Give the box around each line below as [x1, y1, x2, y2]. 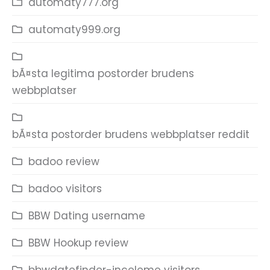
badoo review [28, 154, 99, 169]
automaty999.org [28, 22, 121, 37]
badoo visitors [28, 181, 102, 196]
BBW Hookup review [28, 236, 128, 250]
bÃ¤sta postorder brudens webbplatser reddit [12, 127, 250, 142]
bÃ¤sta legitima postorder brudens [12, 66, 194, 81]
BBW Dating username [28, 209, 145, 223]
